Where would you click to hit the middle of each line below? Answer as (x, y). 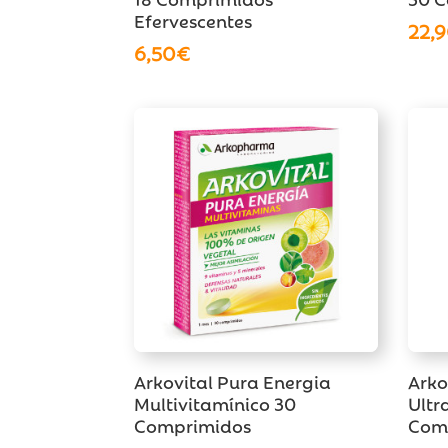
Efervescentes (193, 19)
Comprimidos (193, 425)
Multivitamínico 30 (215, 403)
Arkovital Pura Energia (233, 381)
